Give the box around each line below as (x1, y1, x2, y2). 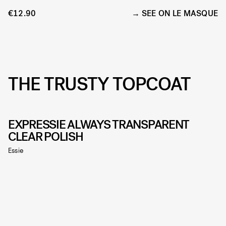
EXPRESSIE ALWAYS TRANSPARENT (8, 117, 190, 133)
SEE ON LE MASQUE (141, 8, 218, 19)
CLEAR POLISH (8, 129, 83, 145)
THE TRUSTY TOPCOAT (8, 72, 191, 97)
